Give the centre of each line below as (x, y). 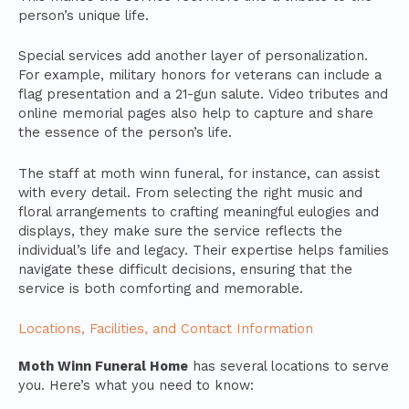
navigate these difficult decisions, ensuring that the (185, 269)
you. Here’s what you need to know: (136, 385)
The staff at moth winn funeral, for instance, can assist (199, 173)
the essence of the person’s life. (125, 133)
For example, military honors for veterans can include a (200, 75)
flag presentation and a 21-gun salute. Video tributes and (203, 94)
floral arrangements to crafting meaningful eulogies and (199, 211)
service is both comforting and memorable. (161, 288)
